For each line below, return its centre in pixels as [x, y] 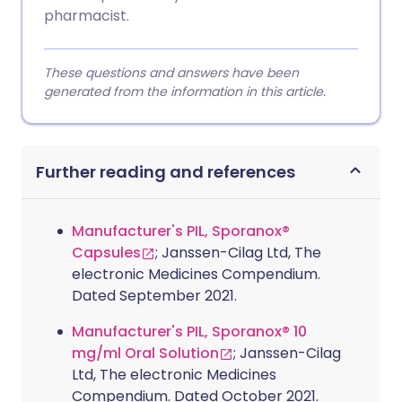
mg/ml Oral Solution [145, 353]
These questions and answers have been [171, 73]
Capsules [106, 253]
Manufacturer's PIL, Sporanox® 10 [189, 332]
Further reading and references [166, 172]
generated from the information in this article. [185, 92]
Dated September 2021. [154, 296]
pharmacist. [87, 16]
